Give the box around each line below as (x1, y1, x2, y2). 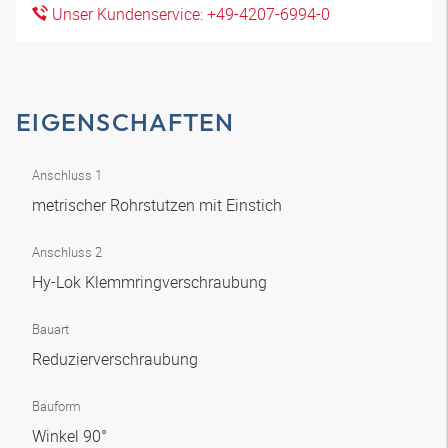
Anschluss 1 (32, 166, 102, 184)
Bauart (32, 320, 69, 338)
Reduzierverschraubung (32, 348, 202, 370)
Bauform (32, 397, 81, 415)
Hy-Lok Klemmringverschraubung (32, 271, 271, 293)
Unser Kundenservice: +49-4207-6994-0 (48, 3, 330, 25)
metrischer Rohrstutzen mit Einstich (32, 194, 286, 216)
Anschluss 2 (32, 243, 102, 261)
